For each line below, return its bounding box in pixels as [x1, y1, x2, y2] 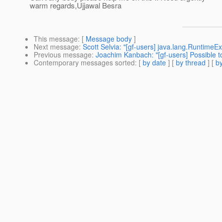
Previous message [34, 50, 92, 60]
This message [34, 34, 78, 44]
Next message [34, 42, 79, 52]
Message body [86, 34, 132, 44]
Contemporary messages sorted [34, 57, 135, 68]
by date [143, 57, 166, 68]
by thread [176, 57, 206, 68]
